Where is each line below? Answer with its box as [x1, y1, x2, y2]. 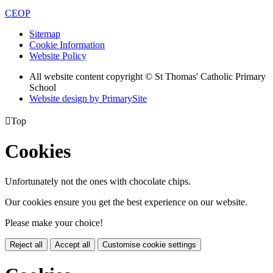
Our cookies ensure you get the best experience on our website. [5, 196, 247, 207]
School [29, 82, 56, 93]
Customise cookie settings [102, 239, 196, 249]
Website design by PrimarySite [29, 93, 147, 104]
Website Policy [29, 50, 87, 61]
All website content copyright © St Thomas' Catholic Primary [29, 71, 266, 82]
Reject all [10, 239, 43, 249]
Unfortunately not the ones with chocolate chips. [5, 175, 191, 186]
